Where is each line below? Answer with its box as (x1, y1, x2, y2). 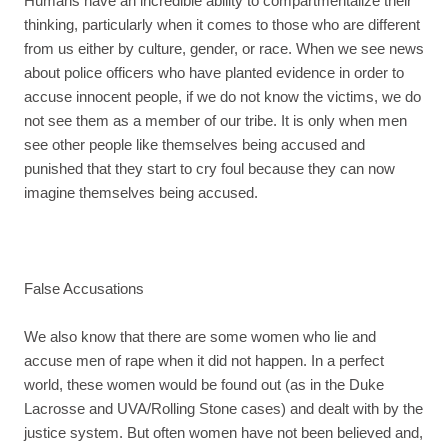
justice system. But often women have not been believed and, (24, 423, 423, 441)
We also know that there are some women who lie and (24, 327, 376, 345)
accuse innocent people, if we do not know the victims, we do (24, 87, 421, 105)
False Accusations (24, 279, 144, 297)
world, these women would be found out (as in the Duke (24, 375, 384, 393)
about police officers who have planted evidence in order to (24, 63, 404, 81)
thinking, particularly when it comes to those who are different (24, 15, 420, 33)
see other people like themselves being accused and (24, 135, 365, 153)
